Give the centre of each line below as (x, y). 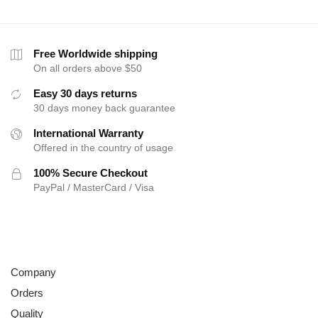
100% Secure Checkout (91, 173)
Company (33, 272)
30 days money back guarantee (104, 108)
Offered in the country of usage (103, 148)
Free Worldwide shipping (95, 54)
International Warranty (88, 133)
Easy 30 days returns (85, 94)
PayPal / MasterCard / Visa (94, 188)
